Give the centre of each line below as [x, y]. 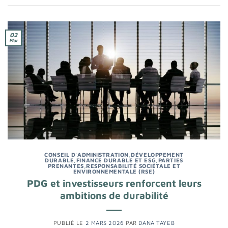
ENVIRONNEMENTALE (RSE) [114, 172]
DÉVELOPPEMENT [157, 155]
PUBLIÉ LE [69, 222]
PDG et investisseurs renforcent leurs [114, 183]
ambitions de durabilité [114, 195]
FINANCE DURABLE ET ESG [116, 160]
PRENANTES [66, 166]
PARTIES [170, 160]
